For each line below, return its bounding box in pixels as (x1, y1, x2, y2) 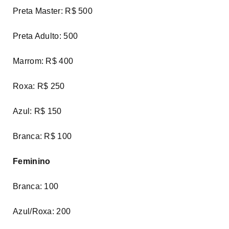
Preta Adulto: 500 (13, 31, 78, 40)
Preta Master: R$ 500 (13, 6, 93, 15)
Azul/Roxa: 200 (13, 207, 71, 216)
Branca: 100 (13, 181, 59, 191)
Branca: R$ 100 (13, 131, 72, 141)
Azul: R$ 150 (13, 106, 62, 116)
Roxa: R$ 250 (13, 81, 65, 90)
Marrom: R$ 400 (13, 56, 74, 65)
